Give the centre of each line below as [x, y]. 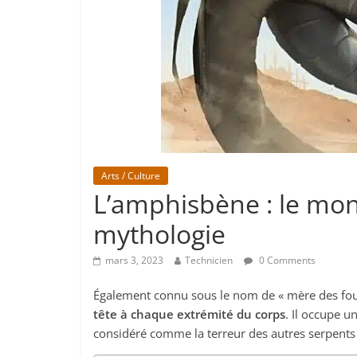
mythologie [159, 234]
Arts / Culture [131, 176]
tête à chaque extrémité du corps [189, 314]
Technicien [209, 260]
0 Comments [286, 260]
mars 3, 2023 [134, 260]
